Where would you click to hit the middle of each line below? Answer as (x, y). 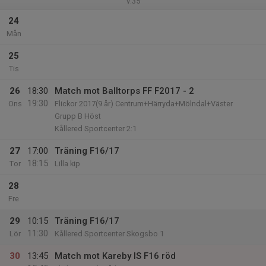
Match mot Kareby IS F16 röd (115, 256)
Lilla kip (67, 164)
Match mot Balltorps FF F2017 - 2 (124, 91)
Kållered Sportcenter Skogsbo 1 (109, 234)
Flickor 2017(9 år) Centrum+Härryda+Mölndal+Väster (144, 104)
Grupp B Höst (78, 116)
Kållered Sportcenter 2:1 (96, 129)
